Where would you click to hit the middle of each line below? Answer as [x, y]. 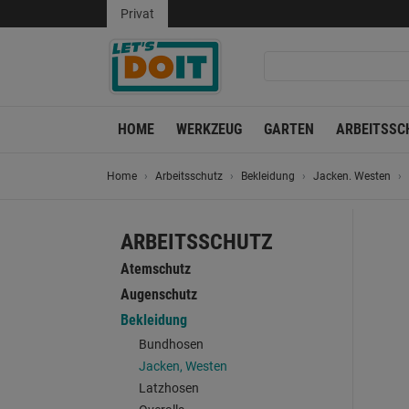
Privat [137, 14]
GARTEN [289, 129]
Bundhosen [171, 344]
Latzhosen [169, 388]
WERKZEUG [209, 129]
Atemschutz [156, 269]
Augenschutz [159, 294]
